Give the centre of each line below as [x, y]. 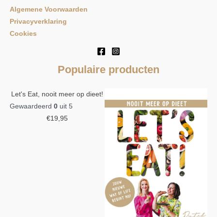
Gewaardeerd [32, 107]
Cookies [23, 34]
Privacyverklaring [38, 22]
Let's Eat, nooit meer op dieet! [57, 94]
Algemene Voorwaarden [49, 10]
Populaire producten [108, 70]
